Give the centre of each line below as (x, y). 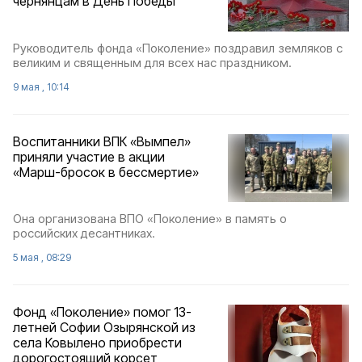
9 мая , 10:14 (41, 86)
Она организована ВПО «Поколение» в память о (150, 218)
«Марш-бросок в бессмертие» (106, 172)
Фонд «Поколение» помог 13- (102, 311)
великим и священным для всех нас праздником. (152, 62)
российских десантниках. (84, 233)
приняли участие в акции (89, 156)
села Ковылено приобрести (97, 342)
